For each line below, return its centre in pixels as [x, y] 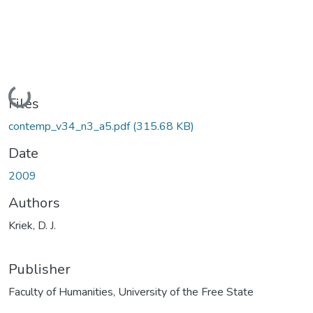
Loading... [34, 94]
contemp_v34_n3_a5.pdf [71, 126]
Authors [34, 203]
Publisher [39, 269]
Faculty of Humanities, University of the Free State [131, 292]
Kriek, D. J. [32, 225]
